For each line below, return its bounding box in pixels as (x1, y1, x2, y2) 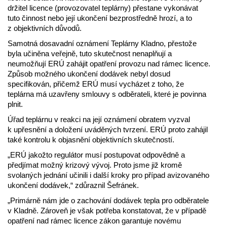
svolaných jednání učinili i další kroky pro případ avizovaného (8, 171, 209, 180)
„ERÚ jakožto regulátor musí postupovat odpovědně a (8, 150, 185, 160)
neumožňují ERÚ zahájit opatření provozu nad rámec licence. (8, 59, 210, 68)
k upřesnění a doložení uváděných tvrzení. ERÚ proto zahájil (8, 125, 208, 134)
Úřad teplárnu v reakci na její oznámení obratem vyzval (8, 115, 190, 124)
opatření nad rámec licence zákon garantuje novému (8, 216, 181, 225)
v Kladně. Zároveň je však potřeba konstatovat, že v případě (8, 206, 206, 215)
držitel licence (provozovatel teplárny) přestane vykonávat (8, 4, 198, 13)
